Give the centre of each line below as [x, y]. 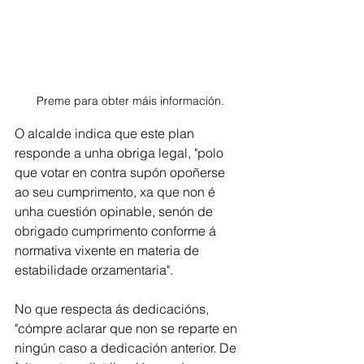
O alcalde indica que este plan [106, 133]
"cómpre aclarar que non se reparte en [128, 328]
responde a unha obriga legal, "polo [121, 152]
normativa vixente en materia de [108, 250]
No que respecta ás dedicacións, [113, 308]
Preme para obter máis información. [130, 100]
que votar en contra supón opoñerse [121, 172]
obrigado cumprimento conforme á [117, 230]
